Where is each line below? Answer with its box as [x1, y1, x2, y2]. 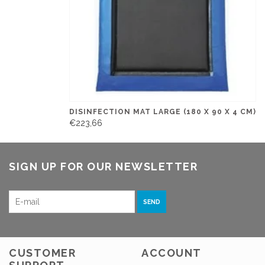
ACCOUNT [141, 247, 202, 260]
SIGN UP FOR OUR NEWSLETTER [9, 160, 198, 173]
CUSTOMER [9, 247, 76, 260]
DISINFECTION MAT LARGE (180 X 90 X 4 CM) [69, 108, 256, 117]
